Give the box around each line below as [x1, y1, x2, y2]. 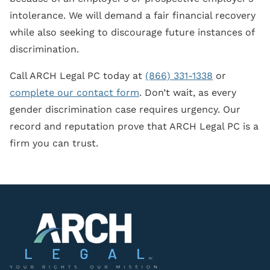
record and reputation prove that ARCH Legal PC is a [10, 121, 259, 132]
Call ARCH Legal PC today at [10, 70, 145, 81]
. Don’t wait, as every [139, 87, 236, 98]
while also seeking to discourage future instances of [10, 27, 254, 38]
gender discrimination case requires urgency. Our [10, 104, 240, 115]
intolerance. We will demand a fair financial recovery [10, 10, 256, 21]
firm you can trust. [10, 137, 98, 149]
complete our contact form [10, 87, 139, 98]
